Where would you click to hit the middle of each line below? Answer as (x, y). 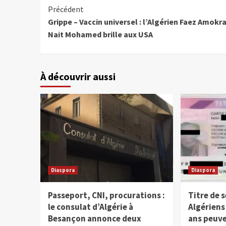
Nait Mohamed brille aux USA (100, 35)
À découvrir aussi (78, 77)
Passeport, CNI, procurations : (106, 195)
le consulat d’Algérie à (90, 207)
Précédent (66, 9)
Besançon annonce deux (94, 219)
